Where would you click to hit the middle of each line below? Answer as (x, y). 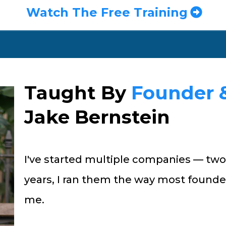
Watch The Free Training (107, 12)
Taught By (77, 92)
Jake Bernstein (97, 117)
